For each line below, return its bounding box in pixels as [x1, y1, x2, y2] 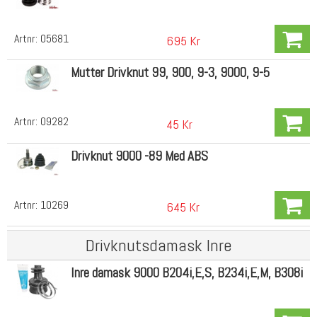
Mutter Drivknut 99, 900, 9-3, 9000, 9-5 [70, 64, 270, 82]
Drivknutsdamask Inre [85, 234, 232, 257]
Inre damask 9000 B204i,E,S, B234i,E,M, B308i [70, 264, 303, 282]
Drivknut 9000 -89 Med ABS [70, 146, 208, 165]
